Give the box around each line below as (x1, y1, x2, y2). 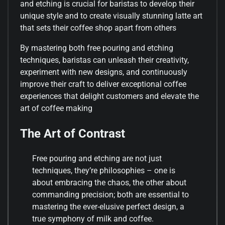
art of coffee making (20, 103, 92, 114)
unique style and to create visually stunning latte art (20, 11, 202, 21)
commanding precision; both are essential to (32, 190, 189, 200)
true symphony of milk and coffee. (32, 214, 154, 224)
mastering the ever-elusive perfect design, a (32, 202, 184, 212)
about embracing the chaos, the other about (32, 178, 186, 188)
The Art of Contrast (20, 127, 125, 141)
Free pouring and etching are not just (32, 154, 162, 164)
